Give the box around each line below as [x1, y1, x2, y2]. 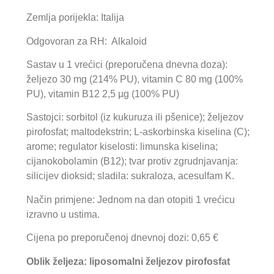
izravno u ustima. [26, 209, 100, 220]
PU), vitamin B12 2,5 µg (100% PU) [26, 89, 179, 100]
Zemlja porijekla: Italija [26, 12, 124, 23]
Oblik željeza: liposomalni [26, 256, 146, 267]
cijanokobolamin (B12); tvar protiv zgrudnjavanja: [26, 156, 238, 167]
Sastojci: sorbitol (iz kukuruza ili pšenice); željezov [26, 112, 243, 123]
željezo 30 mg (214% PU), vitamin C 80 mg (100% [26, 74, 243, 85]
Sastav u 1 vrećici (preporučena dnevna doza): [26, 59, 228, 70]
